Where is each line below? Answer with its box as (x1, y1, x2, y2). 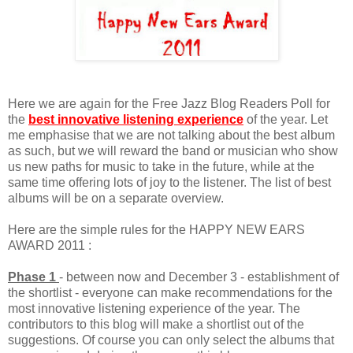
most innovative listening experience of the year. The (8, 301, 300, 315)
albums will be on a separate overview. (8, 191, 224, 205)
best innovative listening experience (28, 112, 243, 126)
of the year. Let (243, 112, 328, 126)
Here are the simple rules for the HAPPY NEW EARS (8, 222, 305, 236)
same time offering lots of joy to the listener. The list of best (8, 175, 331, 189)
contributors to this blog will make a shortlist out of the (8, 317, 304, 331)
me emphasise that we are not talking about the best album (8, 128, 335, 142)
